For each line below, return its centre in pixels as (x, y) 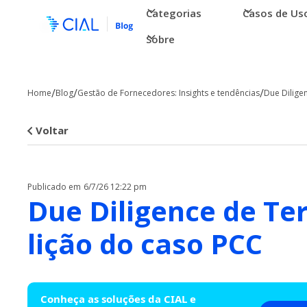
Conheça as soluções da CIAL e (118, 299)
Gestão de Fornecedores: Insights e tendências (169, 93)
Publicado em (54, 187)
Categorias (174, 13)
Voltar (52, 130)
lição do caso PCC (145, 244)
